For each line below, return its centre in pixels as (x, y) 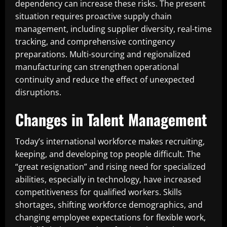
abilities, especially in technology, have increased (108, 179)
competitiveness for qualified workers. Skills (99, 192)
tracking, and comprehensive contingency (95, 42)
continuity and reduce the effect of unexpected (105, 80)
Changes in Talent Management (111, 119)
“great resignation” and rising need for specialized (110, 167)
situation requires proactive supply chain (93, 16)
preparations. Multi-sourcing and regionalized (103, 54)
